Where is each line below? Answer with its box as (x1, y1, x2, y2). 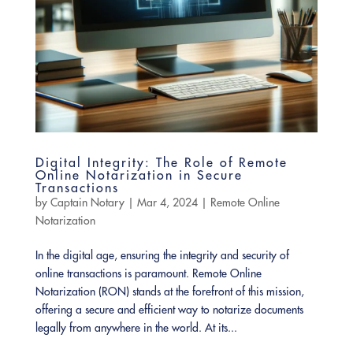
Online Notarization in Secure (35, 167, 243, 184)
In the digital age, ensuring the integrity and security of (35, 248, 289, 263)
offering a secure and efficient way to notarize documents (35, 303, 303, 318)
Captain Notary (50, 195, 124, 210)
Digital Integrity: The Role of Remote (35, 154, 288, 171)
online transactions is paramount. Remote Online (35, 266, 262, 281)
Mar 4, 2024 (136, 195, 198, 210)
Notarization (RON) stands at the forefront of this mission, (35, 284, 304, 299)
